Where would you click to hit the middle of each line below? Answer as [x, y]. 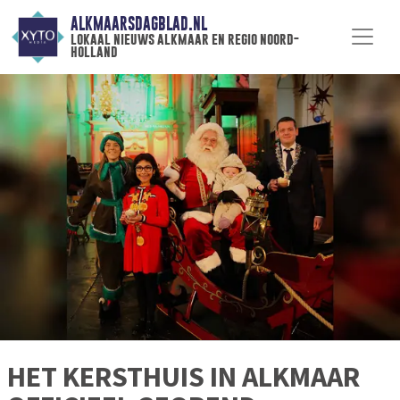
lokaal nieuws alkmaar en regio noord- [184, 39]
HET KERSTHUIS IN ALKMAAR [183, 377]
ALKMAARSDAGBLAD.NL [138, 24]
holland [94, 52]
